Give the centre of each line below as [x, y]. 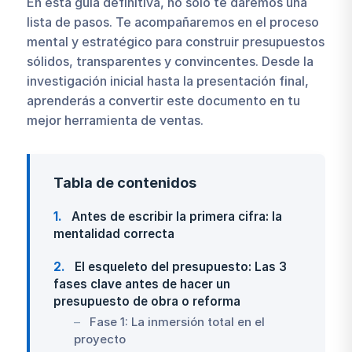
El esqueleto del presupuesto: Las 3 [179, 267]
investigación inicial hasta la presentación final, [167, 81]
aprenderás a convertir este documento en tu [163, 100]
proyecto [99, 339]
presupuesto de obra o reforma [147, 302]
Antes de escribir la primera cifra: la [175, 217]
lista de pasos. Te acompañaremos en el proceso [172, 22]
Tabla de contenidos [125, 183]
